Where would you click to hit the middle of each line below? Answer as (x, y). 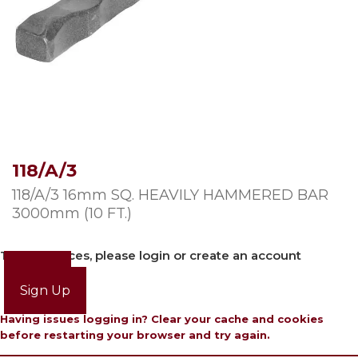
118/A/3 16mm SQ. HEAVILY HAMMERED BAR (170, 195)
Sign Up (45, 290)
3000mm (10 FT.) (72, 213)
